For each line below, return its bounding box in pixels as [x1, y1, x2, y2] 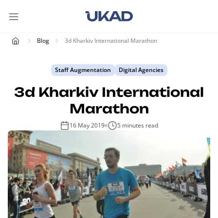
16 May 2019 [70, 121, 105, 129]
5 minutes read [117, 121, 158, 129]
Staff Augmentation [54, 66, 111, 74]
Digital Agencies [118, 66, 163, 74]
